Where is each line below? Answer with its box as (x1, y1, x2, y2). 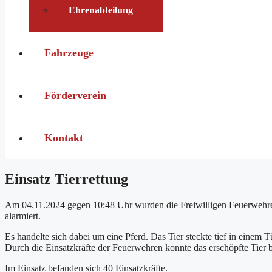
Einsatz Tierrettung (5, 171, 128, 187)
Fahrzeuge (44, 47, 93, 59)
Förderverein (44, 89, 106, 101)
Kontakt (44, 132, 83, 144)
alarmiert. (5, 210, 41, 221)
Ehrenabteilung (69, 5, 133, 15)
